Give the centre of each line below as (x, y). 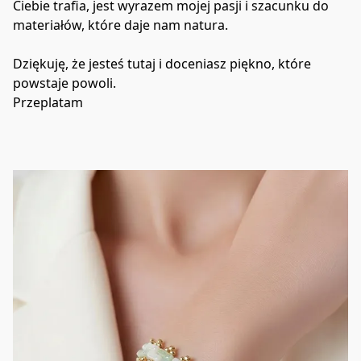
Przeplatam (48, 102)
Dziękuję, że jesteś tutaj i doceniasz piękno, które (162, 63)
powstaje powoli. (64, 83)
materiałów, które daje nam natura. (120, 25)
